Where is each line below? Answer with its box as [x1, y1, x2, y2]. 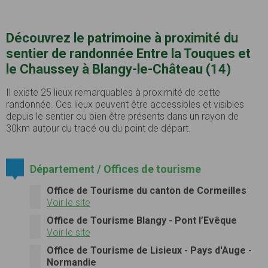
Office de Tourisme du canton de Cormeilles [47, 184, 246, 196]
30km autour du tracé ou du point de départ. [6, 122, 191, 134]
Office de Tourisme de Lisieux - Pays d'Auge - [47, 244, 252, 256]
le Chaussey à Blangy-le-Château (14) [6, 61, 231, 77]
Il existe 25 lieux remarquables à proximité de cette [6, 86, 220, 98]
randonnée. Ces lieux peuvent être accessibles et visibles [6, 98, 244, 110]
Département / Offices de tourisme [29, 162, 201, 175]
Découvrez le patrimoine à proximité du [6, 30, 238, 45]
